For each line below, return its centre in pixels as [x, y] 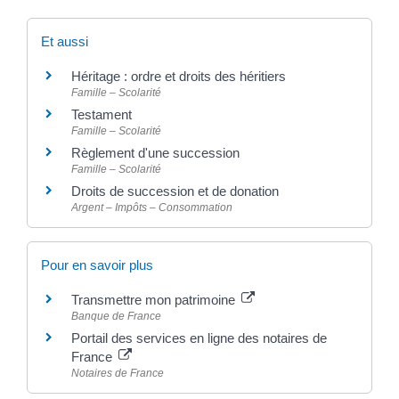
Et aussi [65, 41]
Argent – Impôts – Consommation [152, 207]
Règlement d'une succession [155, 152]
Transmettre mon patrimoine [155, 300]
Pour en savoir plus [97, 265]
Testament [102, 114]
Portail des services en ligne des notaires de [199, 338]
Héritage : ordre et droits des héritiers [179, 76]
